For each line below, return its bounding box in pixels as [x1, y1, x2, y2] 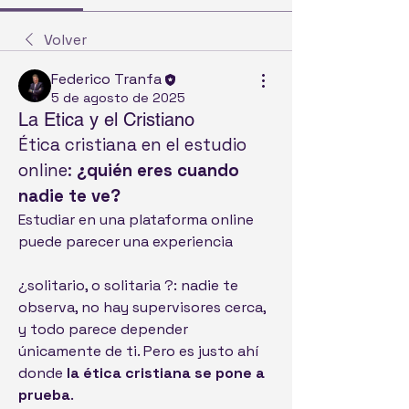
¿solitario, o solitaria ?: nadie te [18, 276, 238, 296]
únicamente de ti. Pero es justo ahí [18, 341, 258, 362]
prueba [18, 385, 70, 405]
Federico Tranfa [51, 69, 162, 89]
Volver [44, 30, 87, 49]
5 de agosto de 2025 [51, 89, 185, 107]
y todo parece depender [18, 320, 188, 340]
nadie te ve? [18, 185, 121, 207]
